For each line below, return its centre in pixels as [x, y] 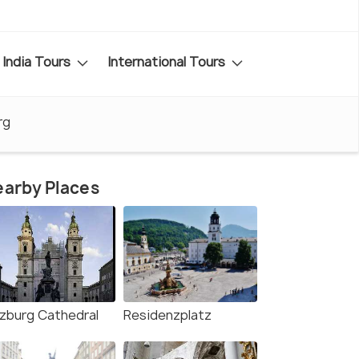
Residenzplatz [167, 315]
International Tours [168, 61]
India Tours [38, 61]
